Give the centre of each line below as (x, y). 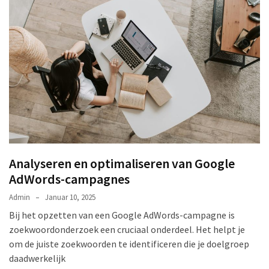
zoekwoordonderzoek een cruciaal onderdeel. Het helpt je (127, 230)
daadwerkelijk (37, 258)
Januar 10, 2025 (70, 198)
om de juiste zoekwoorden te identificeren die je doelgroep (129, 244)
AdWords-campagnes (69, 179)
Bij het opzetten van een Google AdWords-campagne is (122, 215)
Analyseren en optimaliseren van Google (122, 164)
